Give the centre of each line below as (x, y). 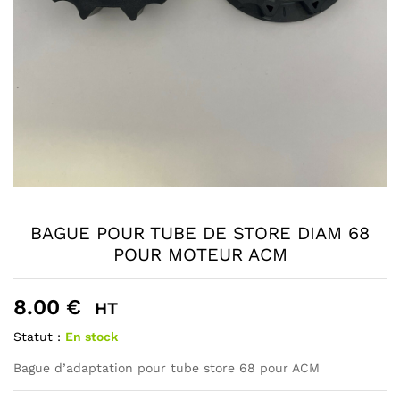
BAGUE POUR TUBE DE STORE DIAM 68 (200, 233)
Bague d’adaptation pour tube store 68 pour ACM (167, 368)
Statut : (37, 337)
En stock (92, 337)
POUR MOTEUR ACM (200, 255)
